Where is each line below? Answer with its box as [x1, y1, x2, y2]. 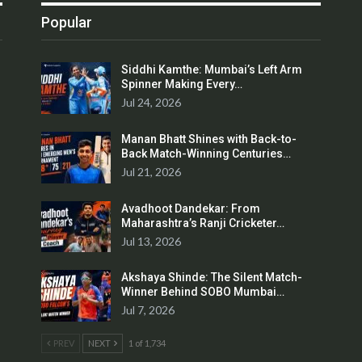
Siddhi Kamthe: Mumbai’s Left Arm [121, 63, 303, 77]
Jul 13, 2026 [121, 234, 182, 248]
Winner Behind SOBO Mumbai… [121, 285, 285, 299]
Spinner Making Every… [121, 78, 243, 91]
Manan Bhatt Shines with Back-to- [121, 132, 297, 145]
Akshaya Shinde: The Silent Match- [121, 271, 303, 284]
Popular [41, 14, 93, 32]
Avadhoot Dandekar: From [121, 201, 261, 215]
